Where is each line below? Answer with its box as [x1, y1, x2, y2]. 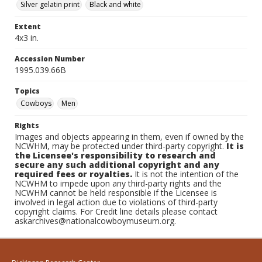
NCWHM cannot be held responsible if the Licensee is [15, 187, 217, 198]
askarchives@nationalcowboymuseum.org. [15, 215, 176, 226]
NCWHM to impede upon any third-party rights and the [15, 178, 222, 189]
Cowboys [20, 98, 51, 108]
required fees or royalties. [15, 168, 132, 180]
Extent [15, 22, 41, 32]
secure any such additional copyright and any [15, 159, 219, 170]
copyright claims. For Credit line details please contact [15, 206, 218, 217]
